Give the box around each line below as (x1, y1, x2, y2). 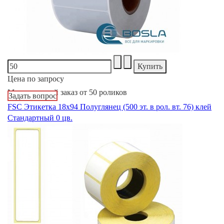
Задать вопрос (8, 91, 56, 100)
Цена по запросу (7, 74, 64, 83)
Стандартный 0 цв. (7, 113, 72, 122)
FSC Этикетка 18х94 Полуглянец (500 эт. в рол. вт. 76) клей (7, 102, 211, 111)
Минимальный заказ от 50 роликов (7, 88, 127, 97)
